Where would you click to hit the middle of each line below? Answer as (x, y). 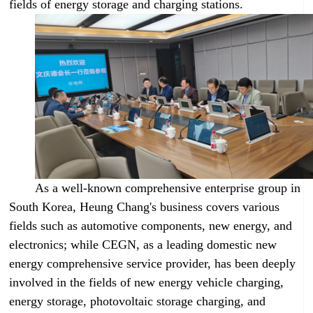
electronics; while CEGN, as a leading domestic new (143, 245)
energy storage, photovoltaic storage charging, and (138, 301)
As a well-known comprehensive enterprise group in (168, 188)
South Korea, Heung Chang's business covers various (145, 207)
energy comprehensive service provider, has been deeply (153, 264)
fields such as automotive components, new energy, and (151, 226)
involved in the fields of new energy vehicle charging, (147, 283)
